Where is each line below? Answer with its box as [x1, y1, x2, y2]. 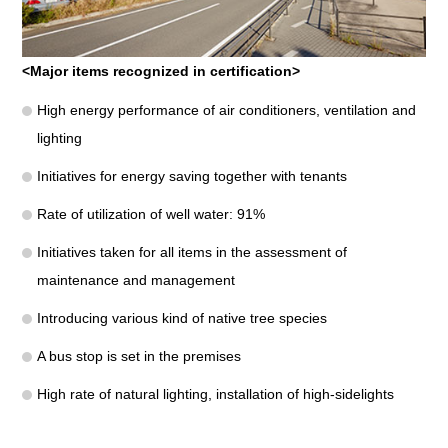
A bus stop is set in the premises [37, 348, 242, 365]
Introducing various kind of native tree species [37, 310, 328, 327]
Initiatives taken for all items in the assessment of [37, 244, 348, 261]
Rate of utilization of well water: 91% [37, 206, 266, 223]
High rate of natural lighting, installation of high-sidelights [37, 386, 395, 403]
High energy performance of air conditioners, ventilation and [37, 102, 417, 119]
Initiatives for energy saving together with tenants [37, 168, 348, 185]
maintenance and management [37, 272, 236, 289]
